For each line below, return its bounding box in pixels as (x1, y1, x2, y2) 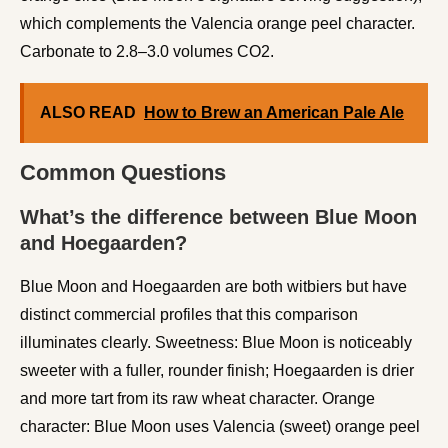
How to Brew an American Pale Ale (144, 103, 404, 121)
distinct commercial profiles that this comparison (20, 305, 358, 323)
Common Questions (20, 159, 226, 185)
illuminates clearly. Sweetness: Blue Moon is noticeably (20, 333, 412, 351)
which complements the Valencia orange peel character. (20, 14, 415, 32)
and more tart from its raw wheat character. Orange (20, 389, 375, 407)
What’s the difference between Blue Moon (20, 205, 417, 228)
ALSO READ (40, 103, 136, 121)
